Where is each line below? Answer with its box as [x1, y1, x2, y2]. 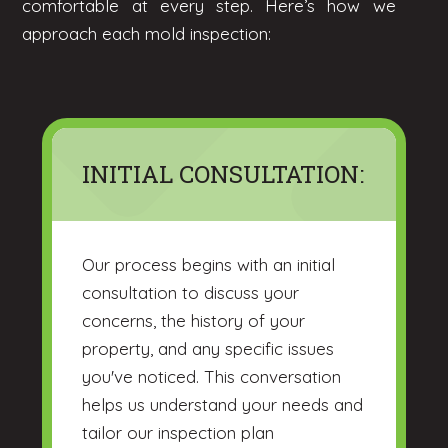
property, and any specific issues [82, 338, 335, 360]
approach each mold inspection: [22, 23, 272, 45]
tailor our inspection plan [82, 422, 275, 444]
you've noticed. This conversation [82, 366, 342, 388]
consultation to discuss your [82, 282, 300, 304]
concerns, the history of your [82, 310, 306, 332]
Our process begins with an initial [82, 254, 336, 276]
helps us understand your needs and [82, 394, 364, 416]
